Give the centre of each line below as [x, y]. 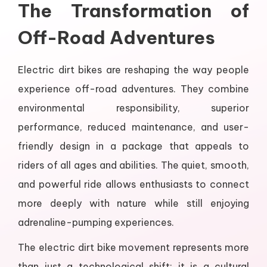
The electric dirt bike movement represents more [133, 248]
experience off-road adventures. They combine [133, 89]
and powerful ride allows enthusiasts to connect [133, 184]
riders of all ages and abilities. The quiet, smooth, [133, 165]
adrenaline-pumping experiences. [96, 223]
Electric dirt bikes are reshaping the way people [133, 70]
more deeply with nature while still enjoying [133, 204]
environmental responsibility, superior [133, 108]
